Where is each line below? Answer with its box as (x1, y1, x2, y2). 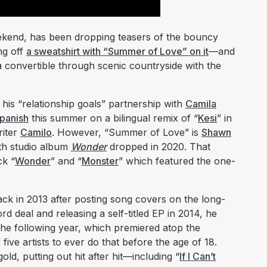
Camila (185, 98, 216, 110)
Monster (82, 155, 119, 167)
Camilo (20, 126, 52, 139)
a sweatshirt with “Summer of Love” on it (26, 45, 209, 58)
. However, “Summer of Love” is (52, 126, 201, 139)
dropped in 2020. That (107, 141, 210, 153)
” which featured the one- (119, 155, 235, 167)
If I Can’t (179, 250, 216, 263)
